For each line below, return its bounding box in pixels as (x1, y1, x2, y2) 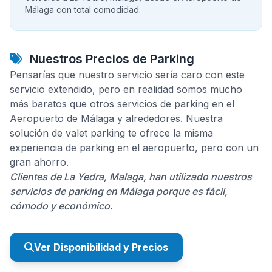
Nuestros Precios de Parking (27, 52, 194, 66)
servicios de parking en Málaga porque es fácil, (10, 185, 228, 197)
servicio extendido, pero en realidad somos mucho (10, 83, 242, 95)
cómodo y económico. (10, 200, 113, 212)
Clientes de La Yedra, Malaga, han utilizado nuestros (10, 171, 252, 183)
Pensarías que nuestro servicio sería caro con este (10, 69, 245, 81)
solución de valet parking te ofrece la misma (10, 127, 213, 139)
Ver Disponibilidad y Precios (34, 241, 168, 253)
